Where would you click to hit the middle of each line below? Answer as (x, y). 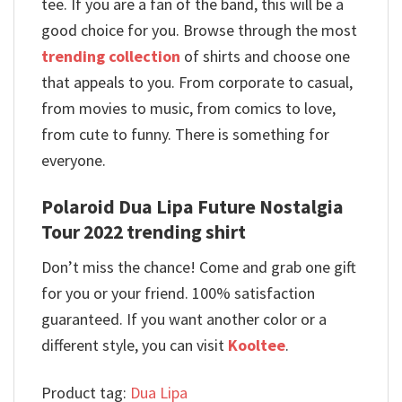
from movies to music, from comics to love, (188, 109)
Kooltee (257, 345)
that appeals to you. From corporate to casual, (197, 83)
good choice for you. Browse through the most (199, 31)
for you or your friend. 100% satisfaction (178, 293)
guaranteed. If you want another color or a (184, 319)
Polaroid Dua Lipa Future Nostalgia (192, 206)
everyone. (74, 161)
